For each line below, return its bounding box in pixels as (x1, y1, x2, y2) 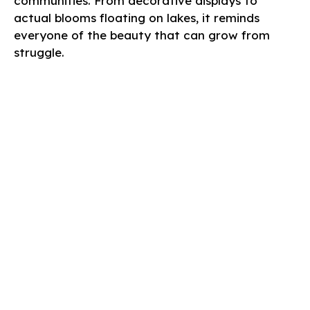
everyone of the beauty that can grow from (14, 28, 270, 43)
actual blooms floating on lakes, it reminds (14, 10, 259, 26)
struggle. (14, 45, 64, 60)
